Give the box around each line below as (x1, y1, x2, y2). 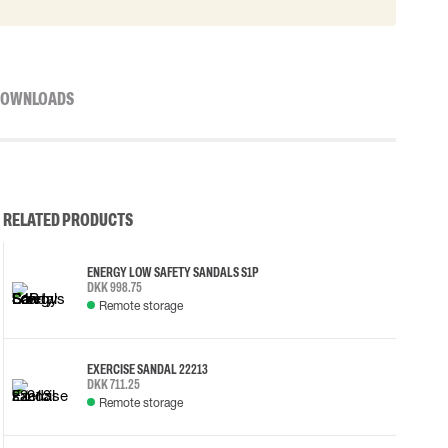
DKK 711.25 (86, 376, 140, 392)
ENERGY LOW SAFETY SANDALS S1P (86, 264, 258, 280)
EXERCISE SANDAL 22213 (86, 361, 208, 377)
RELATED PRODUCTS (2, 210, 133, 230)
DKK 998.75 (86, 279, 142, 295)
